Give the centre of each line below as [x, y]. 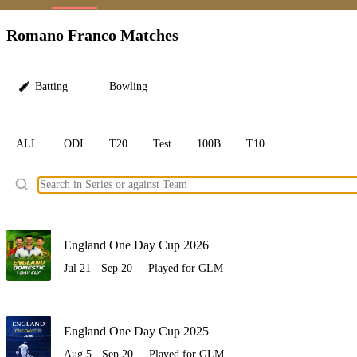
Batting [51, 87]
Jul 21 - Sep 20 [98, 269]
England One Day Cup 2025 [136, 331]
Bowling [128, 87]
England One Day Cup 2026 [136, 245]
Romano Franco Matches [92, 35]
